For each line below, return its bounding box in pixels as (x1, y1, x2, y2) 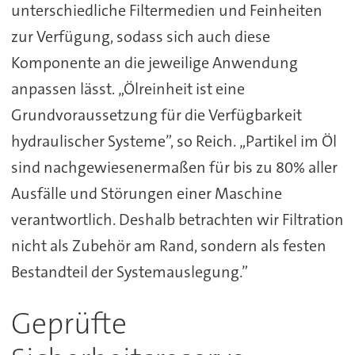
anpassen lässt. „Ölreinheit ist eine (10, 78, 245, 99)
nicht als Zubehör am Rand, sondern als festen (10, 235, 326, 256)
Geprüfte (10, 303, 127, 343)
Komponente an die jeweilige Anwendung (10, 52, 298, 73)
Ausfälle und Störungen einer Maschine (10, 182, 282, 204)
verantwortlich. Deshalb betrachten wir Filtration (10, 208, 344, 230)
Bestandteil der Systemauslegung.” (10, 261, 254, 282)
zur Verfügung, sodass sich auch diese (10, 25, 270, 47)
